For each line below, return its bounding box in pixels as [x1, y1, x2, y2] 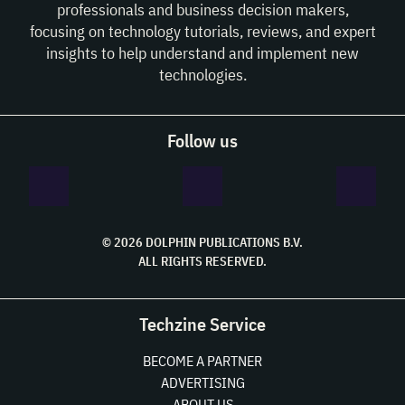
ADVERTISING [160, 373, 245, 391]
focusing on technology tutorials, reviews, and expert [29, 21, 376, 42]
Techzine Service [139, 312, 266, 336]
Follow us [167, 128, 238, 153]
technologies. [158, 64, 247, 85]
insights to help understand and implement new [46, 42, 359, 63]
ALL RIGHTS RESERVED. [138, 253, 267, 269]
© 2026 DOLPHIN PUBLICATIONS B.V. [102, 234, 303, 250]
